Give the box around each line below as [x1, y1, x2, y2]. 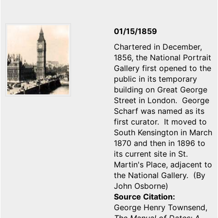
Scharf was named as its [114, 106, 204, 116]
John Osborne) [114, 181, 173, 191]
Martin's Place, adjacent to [114, 160, 212, 170]
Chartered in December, [114, 42, 202, 52]
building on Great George [114, 85, 207, 95]
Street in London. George [114, 95, 209, 106]
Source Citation [114, 192, 173, 202]
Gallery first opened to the [114, 63, 211, 73]
